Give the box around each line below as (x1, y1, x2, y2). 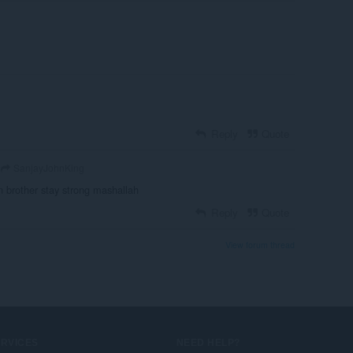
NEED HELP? (176, 336, 240, 348)
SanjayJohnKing (11, 161, 85, 175)
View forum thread (225, 238, 295, 251)
